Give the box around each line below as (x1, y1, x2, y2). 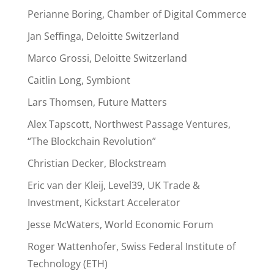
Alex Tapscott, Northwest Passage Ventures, (27, 117, 231, 131)
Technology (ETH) (27, 257, 108, 270)
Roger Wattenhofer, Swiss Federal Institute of (27, 240, 235, 253)
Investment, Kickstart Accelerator (27, 196, 180, 209)
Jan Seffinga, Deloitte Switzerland (27, 29, 179, 43)
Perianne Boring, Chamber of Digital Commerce (27, 7, 246, 21)
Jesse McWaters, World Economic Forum (27, 218, 213, 231)
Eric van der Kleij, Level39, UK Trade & (27, 179, 200, 192)
